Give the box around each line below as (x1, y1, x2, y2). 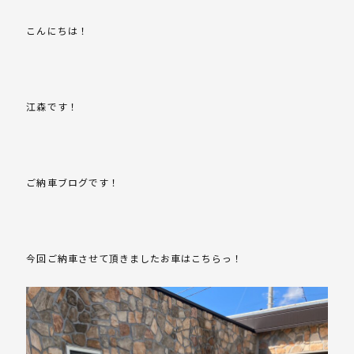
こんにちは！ (26, 24, 88, 38)
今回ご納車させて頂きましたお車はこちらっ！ (26, 251, 243, 265)
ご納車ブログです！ (26, 175, 119, 190)
